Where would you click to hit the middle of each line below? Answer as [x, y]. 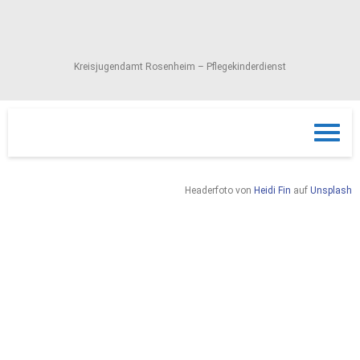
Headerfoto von [219, 190]
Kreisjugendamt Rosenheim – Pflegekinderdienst [180, 66]
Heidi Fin [272, 190]
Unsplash [331, 190]
